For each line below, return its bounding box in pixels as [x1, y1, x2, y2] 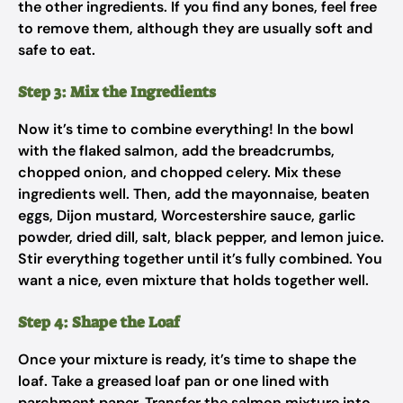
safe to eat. [18, 40, 95, 59]
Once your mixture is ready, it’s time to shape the [18, 350, 356, 369]
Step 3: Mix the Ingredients [18, 82, 216, 102]
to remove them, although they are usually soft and [18, 19, 372, 38]
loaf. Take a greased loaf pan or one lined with [18, 372, 329, 390]
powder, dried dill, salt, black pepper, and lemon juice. [18, 228, 384, 246]
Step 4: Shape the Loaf [18, 312, 180, 332]
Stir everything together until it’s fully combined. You [18, 249, 382, 268]
